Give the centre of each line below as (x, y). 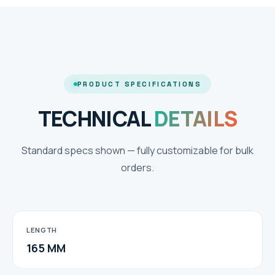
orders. (137, 167)
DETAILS (196, 118)
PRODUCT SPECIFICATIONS (139, 84)
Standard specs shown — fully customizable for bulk (137, 150)
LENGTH (42, 230)
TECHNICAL (96, 118)
